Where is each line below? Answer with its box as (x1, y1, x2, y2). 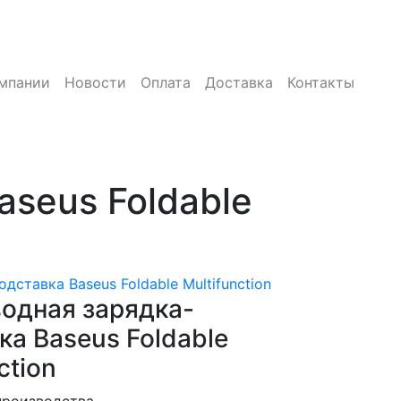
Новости (64, 73, 127, 91)
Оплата (141, 73, 192, 91)
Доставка (205, 73, 274, 91)
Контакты (287, 73, 355, 91)
